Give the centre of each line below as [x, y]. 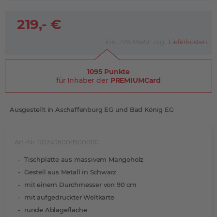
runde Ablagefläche [56, 210]
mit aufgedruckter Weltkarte [69, 197]
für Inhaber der [83, 80]
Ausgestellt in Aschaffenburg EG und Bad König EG [92, 109]
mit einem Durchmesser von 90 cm [80, 185]
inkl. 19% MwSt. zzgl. [137, 42]
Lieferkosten [188, 42]
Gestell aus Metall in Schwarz [70, 172]
